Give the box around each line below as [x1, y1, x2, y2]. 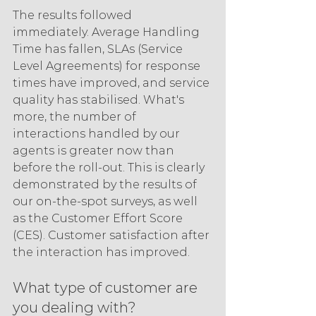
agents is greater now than [13, 144, 177, 158]
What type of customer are [13, 279, 201, 297]
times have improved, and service [13, 76, 212, 90]
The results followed [13, 8, 135, 23]
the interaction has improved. [13, 245, 190, 260]
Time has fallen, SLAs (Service [13, 42, 186, 56]
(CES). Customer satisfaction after [13, 229, 212, 243]
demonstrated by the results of [13, 178, 200, 192]
